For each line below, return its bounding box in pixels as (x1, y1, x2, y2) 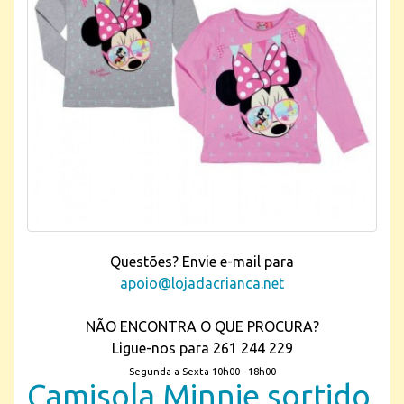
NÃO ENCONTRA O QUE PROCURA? (85, 318, 319, 335)
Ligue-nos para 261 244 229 (111, 340, 293, 356)
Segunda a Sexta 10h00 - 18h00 (128, 366, 276, 377)
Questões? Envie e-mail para (110, 253, 294, 270)
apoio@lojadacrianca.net (120, 275, 284, 291)
